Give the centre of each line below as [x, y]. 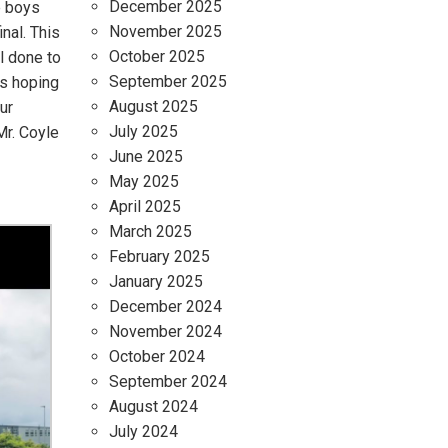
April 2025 [145, 206]
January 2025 [156, 281]
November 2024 [165, 331]
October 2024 [157, 356]
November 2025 [165, 31]
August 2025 [153, 106]
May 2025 [144, 181]
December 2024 [165, 306]
